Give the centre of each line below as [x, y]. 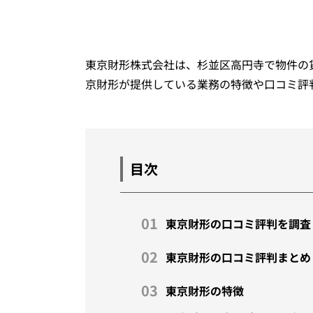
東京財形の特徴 [205, 291]
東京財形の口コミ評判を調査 [238, 224]
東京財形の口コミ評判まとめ [238, 257]
